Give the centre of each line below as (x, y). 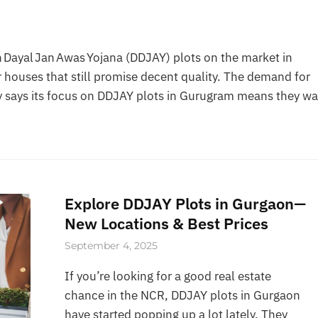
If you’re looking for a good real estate (168, 276)
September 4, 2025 (111, 246)
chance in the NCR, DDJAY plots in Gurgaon (183, 296)
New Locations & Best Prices (167, 224)
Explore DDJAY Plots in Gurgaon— (186, 204)
